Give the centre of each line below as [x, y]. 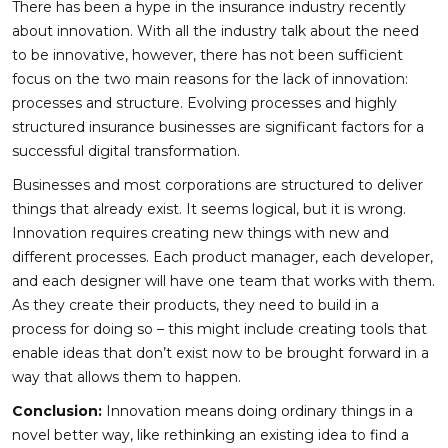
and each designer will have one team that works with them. [223, 281]
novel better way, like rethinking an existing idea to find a [210, 435]
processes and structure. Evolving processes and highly [204, 103]
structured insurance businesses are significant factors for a [218, 127]
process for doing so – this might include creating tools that [219, 329]
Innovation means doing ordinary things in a [259, 411]
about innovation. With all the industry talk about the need [215, 31]
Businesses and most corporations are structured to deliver [217, 185]
